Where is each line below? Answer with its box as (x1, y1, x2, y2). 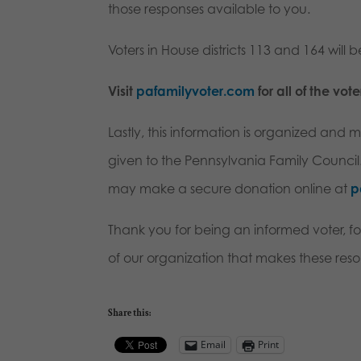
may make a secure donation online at (108, 180, 351, 197)
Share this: (108, 306, 151, 319)
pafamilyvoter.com (136, 82, 255, 99)
